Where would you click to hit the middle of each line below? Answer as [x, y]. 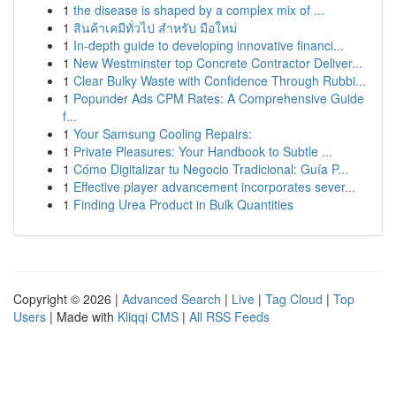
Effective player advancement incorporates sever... [214, 187]
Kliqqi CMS [148, 316]
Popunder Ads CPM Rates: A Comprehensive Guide [219, 98]
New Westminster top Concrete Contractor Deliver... [218, 63]
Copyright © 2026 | [68, 299]
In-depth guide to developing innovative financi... [209, 45]
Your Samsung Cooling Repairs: [163, 133]
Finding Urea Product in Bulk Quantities [183, 204]
